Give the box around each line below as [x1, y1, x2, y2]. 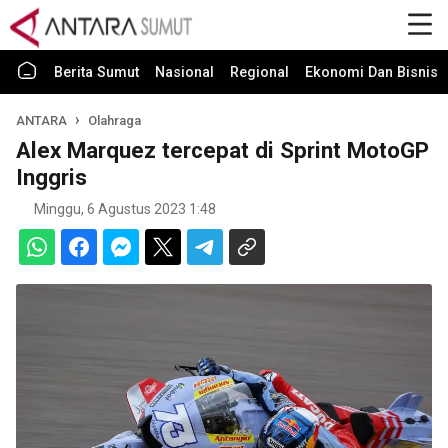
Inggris [16, 164, 87, 190]
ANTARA [16, 113, 70, 128]
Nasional [155, 64, 214, 81]
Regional [230, 64, 289, 81]
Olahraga [88, 113, 142, 128]
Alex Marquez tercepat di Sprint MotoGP [16, 137, 429, 163]
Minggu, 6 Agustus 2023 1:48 [34, 201, 216, 217]
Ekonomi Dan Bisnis [305, 64, 438, 81]
